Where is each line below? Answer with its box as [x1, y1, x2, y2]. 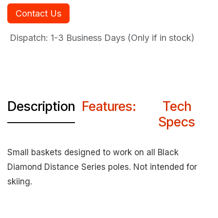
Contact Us [16, 8, 61, 18]
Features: [81, 98, 136, 114]
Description [7, 98, 75, 114]
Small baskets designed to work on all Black [7, 147, 179, 157]
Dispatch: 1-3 [7, 33, 64, 43]
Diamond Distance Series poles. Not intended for [7, 162, 197, 172]
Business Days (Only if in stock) [64, 33, 195, 43]
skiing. [7, 177, 32, 186]
